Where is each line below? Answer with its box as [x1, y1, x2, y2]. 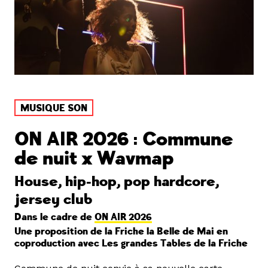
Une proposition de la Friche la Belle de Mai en [14, 226, 228, 238]
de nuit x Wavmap [14, 147, 173, 171]
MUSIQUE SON [20, 102, 87, 115]
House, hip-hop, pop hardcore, [14, 173, 219, 191]
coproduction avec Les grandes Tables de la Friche [14, 237, 248, 250]
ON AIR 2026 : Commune [14, 127, 233, 152]
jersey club [14, 191, 92, 209]
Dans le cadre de [14, 211, 95, 224]
